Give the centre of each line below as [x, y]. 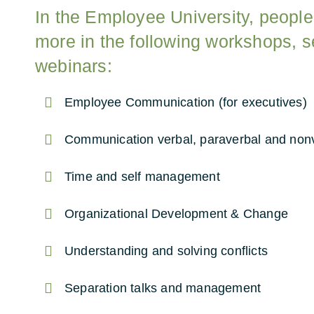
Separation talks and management [163, 288]
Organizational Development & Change [176, 214]
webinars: [74, 66]
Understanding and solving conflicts [166, 251]
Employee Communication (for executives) [186, 102]
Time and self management [142, 177]
